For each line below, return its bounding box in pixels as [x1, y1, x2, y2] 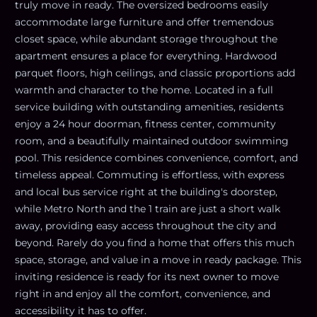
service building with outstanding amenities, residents [15, 100, 284, 113]
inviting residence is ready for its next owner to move [15, 270, 279, 283]
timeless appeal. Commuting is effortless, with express [15, 168, 284, 181]
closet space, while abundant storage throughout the [15, 32, 277, 45]
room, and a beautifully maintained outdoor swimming [15, 134, 289, 147]
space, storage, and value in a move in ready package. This [15, 253, 301, 266]
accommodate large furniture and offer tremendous [15, 15, 274, 28]
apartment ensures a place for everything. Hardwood [15, 49, 277, 62]
